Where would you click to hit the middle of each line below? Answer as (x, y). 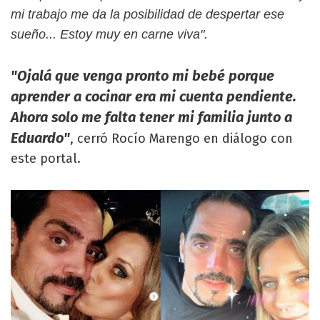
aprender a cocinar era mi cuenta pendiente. (154, 97)
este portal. (46, 159)
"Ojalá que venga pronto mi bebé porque (142, 76)
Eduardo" (40, 138)
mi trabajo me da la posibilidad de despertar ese (147, 15)
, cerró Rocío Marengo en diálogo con (181, 139)
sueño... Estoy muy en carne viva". (109, 35)
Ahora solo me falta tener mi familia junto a (151, 117)
